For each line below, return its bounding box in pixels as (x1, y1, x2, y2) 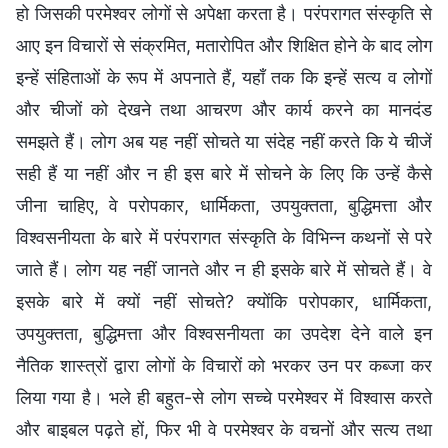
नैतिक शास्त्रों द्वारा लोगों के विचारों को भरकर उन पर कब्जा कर (16, 355, 432, 377)
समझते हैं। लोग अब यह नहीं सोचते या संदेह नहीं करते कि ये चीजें (16, 131, 432, 153)
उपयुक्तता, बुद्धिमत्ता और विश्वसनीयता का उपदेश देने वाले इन (16, 323, 432, 345)
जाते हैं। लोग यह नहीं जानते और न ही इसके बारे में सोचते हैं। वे (16, 259, 432, 281)
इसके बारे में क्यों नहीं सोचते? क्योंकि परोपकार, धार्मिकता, (16, 291, 432, 313)
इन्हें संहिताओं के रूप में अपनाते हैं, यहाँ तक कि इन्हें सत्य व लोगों (16, 67, 432, 89)
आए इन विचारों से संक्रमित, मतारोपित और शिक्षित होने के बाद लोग (16, 35, 432, 57)
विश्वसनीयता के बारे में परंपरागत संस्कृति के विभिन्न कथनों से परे (16, 227, 432, 249)
